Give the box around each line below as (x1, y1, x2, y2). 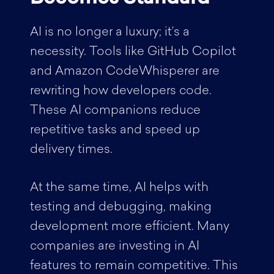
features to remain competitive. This (29, 260, 238, 272)
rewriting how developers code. (29, 85, 212, 97)
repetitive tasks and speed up (29, 124, 200, 136)
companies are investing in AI (29, 240, 199, 253)
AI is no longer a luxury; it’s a (29, 26, 190, 39)
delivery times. (29, 144, 116, 156)
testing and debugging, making (29, 201, 212, 213)
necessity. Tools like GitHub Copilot (29, 46, 236, 58)
